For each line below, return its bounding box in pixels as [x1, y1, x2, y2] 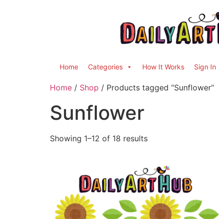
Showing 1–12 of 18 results [50, 133, 148, 143]
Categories [88, 63, 123, 71]
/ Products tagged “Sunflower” [99, 83, 214, 92]
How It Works [142, 63, 184, 71]
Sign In [194, 63, 216, 71]
